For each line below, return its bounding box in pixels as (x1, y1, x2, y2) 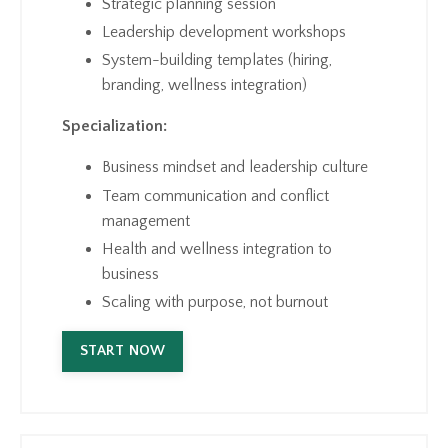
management (102, 211, 190, 230)
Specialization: (62, 117, 171, 136)
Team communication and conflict (102, 186, 329, 205)
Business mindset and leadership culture (102, 158, 368, 177)
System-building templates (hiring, (102, 51, 332, 70)
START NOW (80, 342, 166, 359)
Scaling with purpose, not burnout (102, 292, 328, 311)
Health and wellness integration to (102, 239, 332, 258)
